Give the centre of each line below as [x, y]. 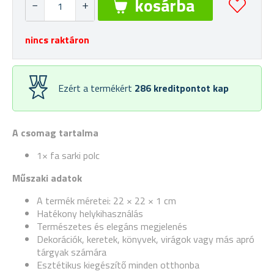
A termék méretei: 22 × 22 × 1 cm [106, 201]
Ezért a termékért [96, 88]
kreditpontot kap [191, 88]
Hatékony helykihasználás [90, 213]
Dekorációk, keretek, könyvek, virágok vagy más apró [146, 239]
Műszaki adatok [47, 178]
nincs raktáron [57, 40]
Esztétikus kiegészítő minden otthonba [118, 265]
